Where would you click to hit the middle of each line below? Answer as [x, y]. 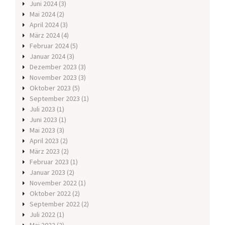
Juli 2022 [42, 215]
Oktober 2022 [50, 194]
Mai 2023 [42, 130]
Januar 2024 [47, 57]
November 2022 [53, 183]
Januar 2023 [47, 173]
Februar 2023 [49, 162]
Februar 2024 [49, 46]
